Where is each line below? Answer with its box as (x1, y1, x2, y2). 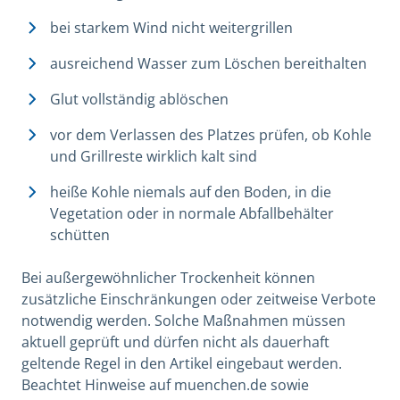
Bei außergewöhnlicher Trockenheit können (21, 267, 315, 287)
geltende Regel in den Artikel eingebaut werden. (21, 353, 342, 373)
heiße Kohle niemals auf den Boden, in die (50, 181, 331, 202)
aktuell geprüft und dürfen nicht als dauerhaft (21, 331, 329, 352)
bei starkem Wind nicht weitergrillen (50, 17, 293, 37)
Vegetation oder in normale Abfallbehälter (50, 203, 334, 223)
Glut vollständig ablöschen (50, 88, 229, 109)
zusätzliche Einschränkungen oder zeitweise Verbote (21, 288, 376, 309)
